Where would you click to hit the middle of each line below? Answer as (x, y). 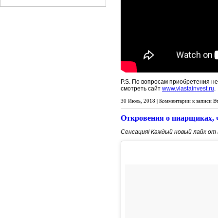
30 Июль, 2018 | (140, 101)
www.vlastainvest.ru (188, 89)
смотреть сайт (141, 89)
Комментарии (175, 101)
